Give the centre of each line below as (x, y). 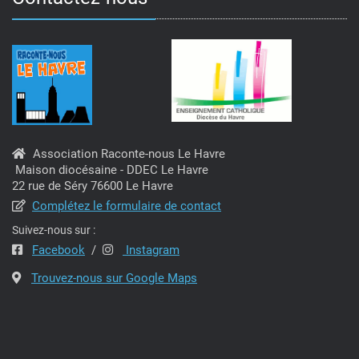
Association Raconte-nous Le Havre (129, 154)
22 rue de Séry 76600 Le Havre (93, 186)
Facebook (58, 250)
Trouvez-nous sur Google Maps (114, 278)
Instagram (151, 250)
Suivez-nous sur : (54, 230)
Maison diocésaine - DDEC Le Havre (110, 170)
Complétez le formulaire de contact (127, 206)
